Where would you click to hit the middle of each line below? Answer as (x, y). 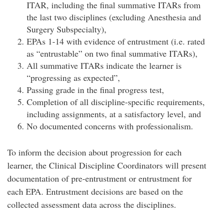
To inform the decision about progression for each (94, 152)
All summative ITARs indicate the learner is (104, 65)
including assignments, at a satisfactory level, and (114, 114)
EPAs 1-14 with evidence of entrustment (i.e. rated (116, 41)
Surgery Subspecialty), (67, 29)
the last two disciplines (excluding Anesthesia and (114, 17)
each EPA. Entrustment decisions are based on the (95, 191)
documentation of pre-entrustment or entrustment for (100, 178)
